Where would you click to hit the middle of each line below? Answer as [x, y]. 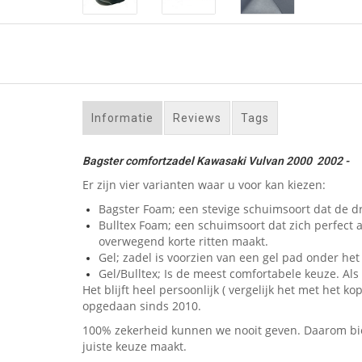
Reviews [197, 118]
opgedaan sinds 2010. [142, 306]
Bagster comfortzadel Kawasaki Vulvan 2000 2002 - [217, 161]
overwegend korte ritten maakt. [183, 241]
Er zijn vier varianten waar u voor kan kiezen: [204, 185]
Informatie [122, 118]
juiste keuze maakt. [135, 346]
